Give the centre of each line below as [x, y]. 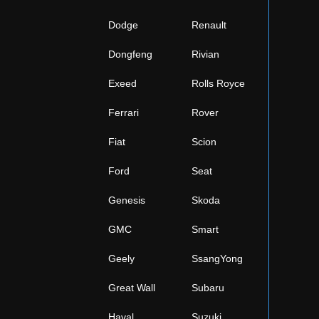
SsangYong [217, 258]
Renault [209, 25]
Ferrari [124, 113]
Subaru [208, 288]
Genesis [127, 200]
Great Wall [132, 288]
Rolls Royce [218, 83]
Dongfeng [130, 54]
